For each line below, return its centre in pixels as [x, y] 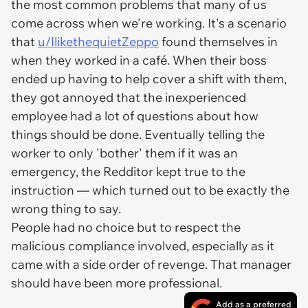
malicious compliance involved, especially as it [143, 246]
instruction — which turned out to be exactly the [150, 190]
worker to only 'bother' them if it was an [124, 153]
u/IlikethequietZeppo [98, 42]
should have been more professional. [117, 283]
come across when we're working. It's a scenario [149, 23]
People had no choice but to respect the [126, 227]
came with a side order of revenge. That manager [151, 264]
